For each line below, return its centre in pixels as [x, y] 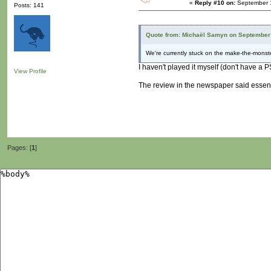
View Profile [30, 71]
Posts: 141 [29, 5]
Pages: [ [19, 148]
